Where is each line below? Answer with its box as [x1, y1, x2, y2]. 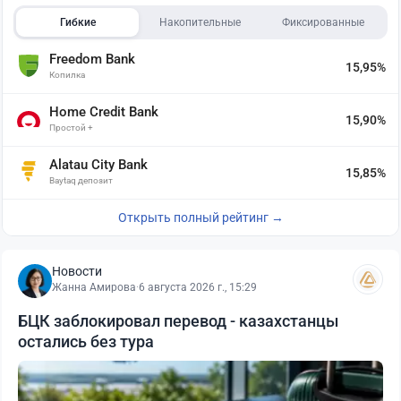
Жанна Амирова [52, 281, 136, 294]
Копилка [49, 70, 85, 81]
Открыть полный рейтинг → [117, 210, 284, 226]
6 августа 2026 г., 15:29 [139, 281, 257, 294]
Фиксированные [282, 16, 365, 30]
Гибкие [59, 16, 96, 30]
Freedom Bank [49, 51, 135, 68]
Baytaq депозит [49, 175, 113, 186]
